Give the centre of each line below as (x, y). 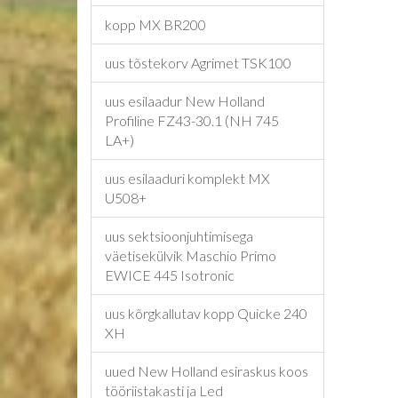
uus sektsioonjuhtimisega (179, 236)
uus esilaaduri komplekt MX (187, 178)
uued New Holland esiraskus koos (207, 371)
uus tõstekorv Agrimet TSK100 (198, 63)
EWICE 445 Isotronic (170, 275)
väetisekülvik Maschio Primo (191, 255)
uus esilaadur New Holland (185, 101)
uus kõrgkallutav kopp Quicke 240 (206, 313)
